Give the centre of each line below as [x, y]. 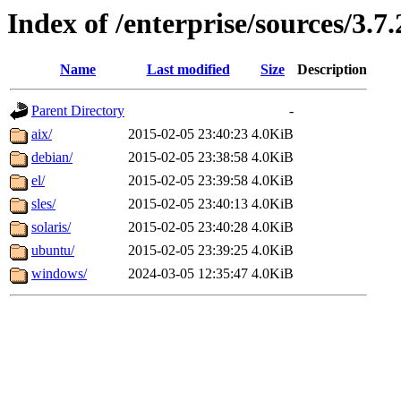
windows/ [59, 274]
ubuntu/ [53, 251]
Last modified [188, 70]
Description [332, 70]
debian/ [52, 158]
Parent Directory [78, 111]
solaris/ [51, 227]
